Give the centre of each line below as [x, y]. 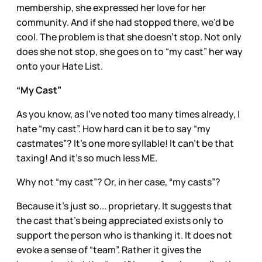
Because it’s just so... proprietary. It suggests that [124, 206]
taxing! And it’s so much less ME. [87, 158]
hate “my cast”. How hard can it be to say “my [113, 129]
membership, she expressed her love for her [111, 8]
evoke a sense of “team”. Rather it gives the [109, 250]
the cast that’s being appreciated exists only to [120, 221]
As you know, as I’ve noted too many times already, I [128, 114]
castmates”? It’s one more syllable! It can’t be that [125, 144]
